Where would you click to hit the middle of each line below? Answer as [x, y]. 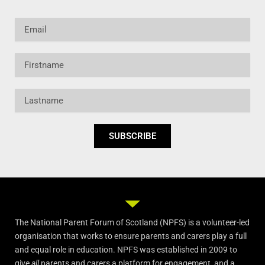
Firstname [34, 59]
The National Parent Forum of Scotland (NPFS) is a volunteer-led [132, 222]
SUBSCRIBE [132, 136]
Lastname [34, 94]
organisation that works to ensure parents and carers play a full [131, 236]
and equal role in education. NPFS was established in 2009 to [126, 250]
